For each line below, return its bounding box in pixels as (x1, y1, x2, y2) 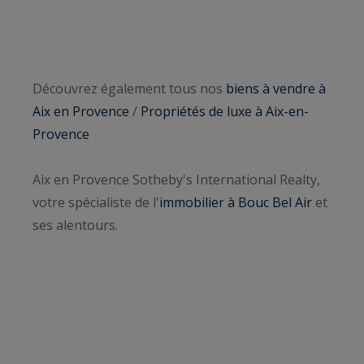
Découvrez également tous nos (32, 80, 226, 98)
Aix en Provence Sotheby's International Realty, (32, 171, 320, 189)
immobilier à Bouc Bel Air (159, 193, 312, 212)
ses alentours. (32, 216, 118, 235)
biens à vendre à (226, 80, 326, 98)
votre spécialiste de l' (32, 193, 159, 212)
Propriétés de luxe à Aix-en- (141, 102, 309, 121)
